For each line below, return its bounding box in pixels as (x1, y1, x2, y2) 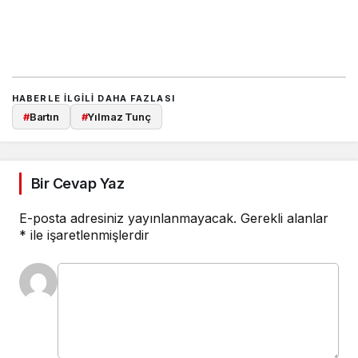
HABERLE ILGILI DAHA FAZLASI (12, 93, 175, 105)
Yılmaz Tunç (87, 110, 151, 124)
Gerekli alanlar (241, 210, 328, 227)
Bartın (29, 110, 59, 124)
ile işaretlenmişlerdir (26, 227, 149, 244)
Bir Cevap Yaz (31, 175, 124, 193)
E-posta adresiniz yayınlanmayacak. (19, 210, 237, 227)
